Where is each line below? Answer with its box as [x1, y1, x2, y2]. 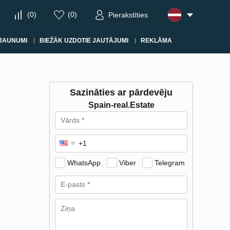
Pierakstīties [108, 11, 148, 20]
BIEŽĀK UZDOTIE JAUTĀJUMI [39, 37, 128, 44]
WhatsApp [67, 159, 101, 167]
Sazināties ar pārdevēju [70, 87, 172, 98]
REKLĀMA [140, 37, 172, 44]
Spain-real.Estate [88, 101, 155, 109]
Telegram [155, 159, 185, 167]
